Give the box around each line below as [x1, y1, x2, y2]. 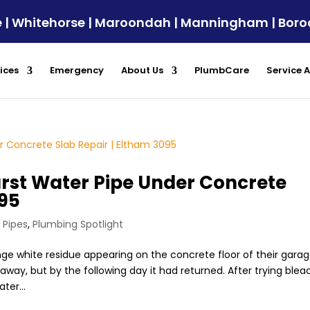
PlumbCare [194, 63, 249, 77]
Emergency [50, 63, 104, 77]
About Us [121, 63, 163, 77]
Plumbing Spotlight [33, 217, 124, 231]
